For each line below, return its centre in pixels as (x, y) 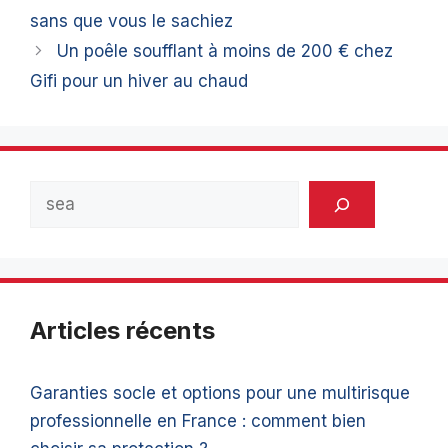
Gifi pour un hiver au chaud (139, 81)
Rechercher (75, 194)
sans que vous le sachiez (131, 21)
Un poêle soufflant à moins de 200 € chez (225, 51)
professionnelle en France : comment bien (198, 421)
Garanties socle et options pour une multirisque (220, 393)
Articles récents (122, 331)
